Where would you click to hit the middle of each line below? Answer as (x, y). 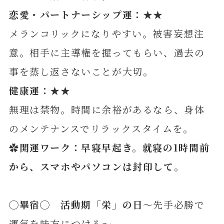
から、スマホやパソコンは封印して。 (96, 166)
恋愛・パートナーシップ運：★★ (86, 14)
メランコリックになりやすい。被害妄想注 (106, 33)
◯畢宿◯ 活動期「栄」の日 (76, 204)
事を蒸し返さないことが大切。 (81, 71)
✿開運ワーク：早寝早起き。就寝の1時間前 (109, 147)
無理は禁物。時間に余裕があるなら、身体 (107, 109)
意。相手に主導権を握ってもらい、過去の (107, 52)
